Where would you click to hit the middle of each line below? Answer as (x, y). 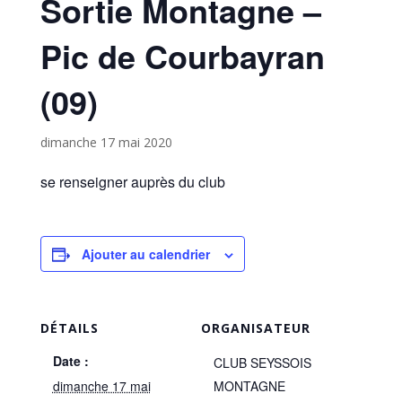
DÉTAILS (69, 328)
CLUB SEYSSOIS (262, 363)
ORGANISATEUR (256, 328)
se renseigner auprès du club (132, 182)
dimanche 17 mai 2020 (106, 142)
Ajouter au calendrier (145, 254)
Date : (70, 361)
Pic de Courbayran (182, 56)
